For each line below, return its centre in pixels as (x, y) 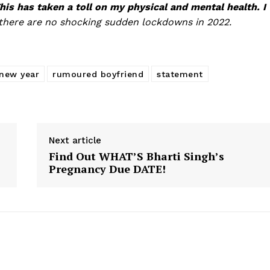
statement (180, 74)
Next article (75, 140)
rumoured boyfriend (98, 74)
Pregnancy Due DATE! (107, 168)
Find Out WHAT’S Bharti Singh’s (136, 156)
